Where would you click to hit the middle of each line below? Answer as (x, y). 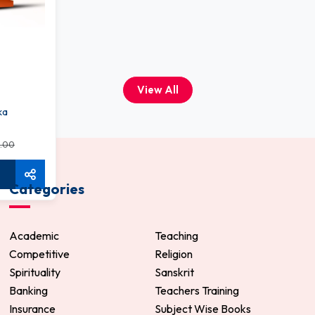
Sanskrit (174, 272)
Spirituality (35, 272)
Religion (174, 253)
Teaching (176, 235)
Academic (34, 235)
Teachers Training (197, 290)
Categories (47, 188)
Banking (28, 290)
